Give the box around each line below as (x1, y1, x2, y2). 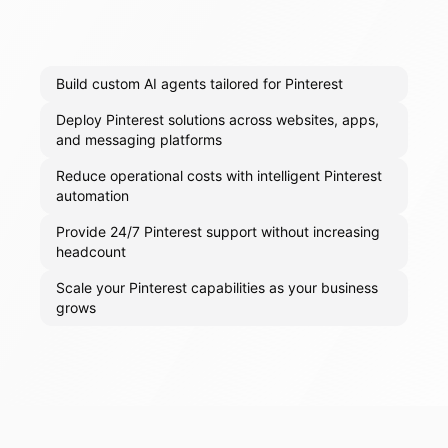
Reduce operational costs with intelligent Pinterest (56, 167, 382, 185)
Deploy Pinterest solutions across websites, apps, (56, 111, 379, 129)
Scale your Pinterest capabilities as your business (56, 279, 378, 297)
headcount (56, 243, 126, 261)
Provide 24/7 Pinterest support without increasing (56, 223, 380, 241)
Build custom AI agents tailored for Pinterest (56, 75, 343, 93)
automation (56, 187, 129, 205)
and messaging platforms (56, 131, 222, 149)
